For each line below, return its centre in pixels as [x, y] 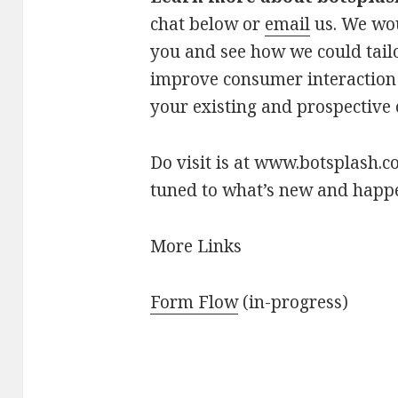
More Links [195, 246]
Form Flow [194, 302]
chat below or [207, 24]
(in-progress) [293, 302]
